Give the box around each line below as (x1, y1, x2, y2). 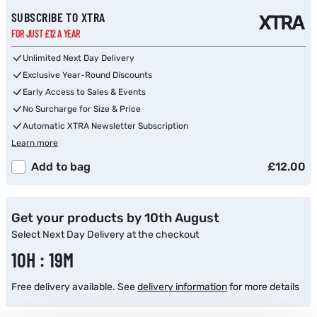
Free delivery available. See (11, 281, 137, 293)
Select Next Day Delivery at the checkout (11, 229, 199, 241)
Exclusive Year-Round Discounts (23, 70, 152, 80)
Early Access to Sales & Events (23, 87, 146, 97)
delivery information (137, 281, 227, 293)
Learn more (11, 138, 58, 148)
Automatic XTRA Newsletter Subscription (23, 121, 188, 131)
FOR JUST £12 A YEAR (11, 28, 80, 40)
